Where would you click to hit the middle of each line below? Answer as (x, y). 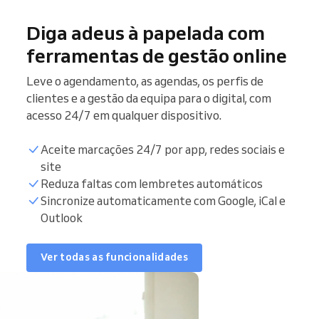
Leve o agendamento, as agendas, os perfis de (145, 80)
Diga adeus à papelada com (146, 32)
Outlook (62, 218)
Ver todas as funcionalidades (114, 257)
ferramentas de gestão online (157, 55)
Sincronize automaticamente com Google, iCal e (163, 200)
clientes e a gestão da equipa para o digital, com (149, 98)
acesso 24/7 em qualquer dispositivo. (124, 115)
